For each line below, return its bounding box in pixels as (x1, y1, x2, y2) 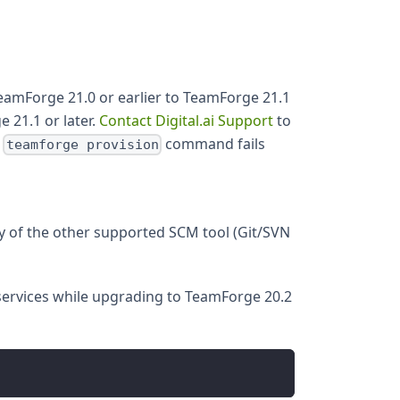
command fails (161, 133, 265, 154)
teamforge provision (5, 137, 159, 154)
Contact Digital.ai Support (99, 110, 273, 130)
